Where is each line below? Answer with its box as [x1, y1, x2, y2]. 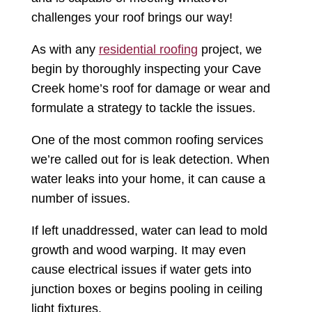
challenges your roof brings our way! [31, 10, 233, 25]
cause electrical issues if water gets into [31, 263, 251, 277]
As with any [31, 42, 99, 57]
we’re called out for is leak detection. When [31, 153, 270, 167]
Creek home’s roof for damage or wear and [31, 81, 270, 96]
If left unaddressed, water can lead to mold [31, 224, 267, 238]
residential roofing [98, 42, 198, 57]
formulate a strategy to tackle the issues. [31, 101, 256, 116]
